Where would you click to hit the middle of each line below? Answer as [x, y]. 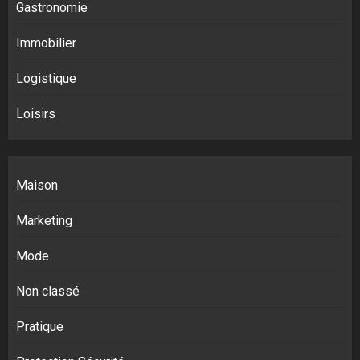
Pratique [40, 327]
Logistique [46, 79]
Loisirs [36, 114]
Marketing [44, 221]
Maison [37, 186]
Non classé [48, 292]
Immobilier [46, 43]
